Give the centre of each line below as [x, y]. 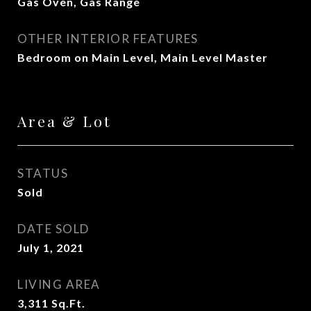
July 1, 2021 [51, 247]
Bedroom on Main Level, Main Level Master [143, 57]
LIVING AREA [59, 284]
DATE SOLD [53, 229]
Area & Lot [64, 121]
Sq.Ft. [68, 303]
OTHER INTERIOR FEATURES [108, 39]
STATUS [43, 173]
